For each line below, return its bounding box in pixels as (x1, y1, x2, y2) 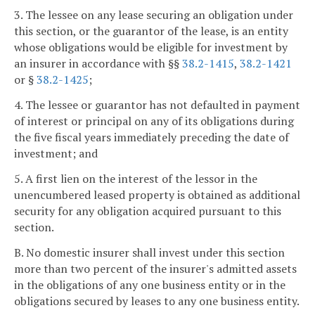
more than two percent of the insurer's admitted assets (14, 260, 297, 276)
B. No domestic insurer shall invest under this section (14, 244, 285, 260)
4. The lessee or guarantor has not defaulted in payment (14, 97, 300, 113)
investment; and (14, 146, 98, 162)
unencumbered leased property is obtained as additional (14, 187, 300, 203)
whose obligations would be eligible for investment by (14, 39, 288, 56)
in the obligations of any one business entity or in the (14, 276, 285, 292)
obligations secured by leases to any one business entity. (14, 292, 300, 309)
